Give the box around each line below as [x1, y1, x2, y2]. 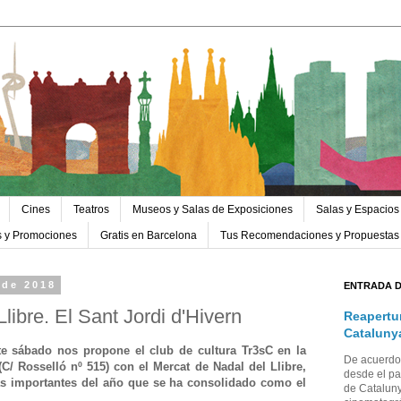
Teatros [73, 203, 109, 217]
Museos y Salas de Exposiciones [132, 203, 293, 217]
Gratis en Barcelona [100, 228, 197, 242]
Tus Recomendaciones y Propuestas [220, 228, 399, 242]
